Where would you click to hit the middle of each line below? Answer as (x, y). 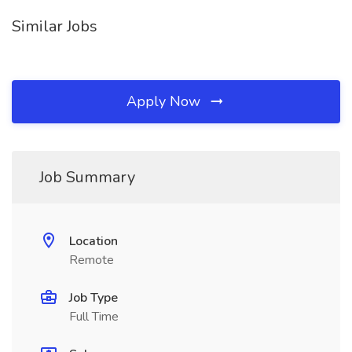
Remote (92, 260)
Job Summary (87, 177)
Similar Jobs (55, 26)
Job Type (93, 298)
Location (93, 241)
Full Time (94, 317)
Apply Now (165, 101)
